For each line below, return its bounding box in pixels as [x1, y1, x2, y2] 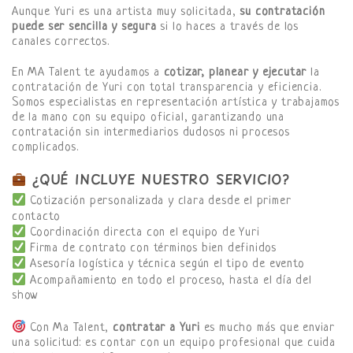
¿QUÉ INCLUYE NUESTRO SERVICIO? [26, 169, 290, 189]
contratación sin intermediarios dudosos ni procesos [12, 126, 290, 140]
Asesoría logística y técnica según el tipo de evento [26, 258, 305, 272]
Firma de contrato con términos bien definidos [26, 242, 277, 256]
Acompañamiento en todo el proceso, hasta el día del [26, 274, 312, 288]
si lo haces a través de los [156, 20, 299, 34]
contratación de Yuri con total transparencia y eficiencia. [12, 81, 321, 95]
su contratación [240, 5, 325, 19]
